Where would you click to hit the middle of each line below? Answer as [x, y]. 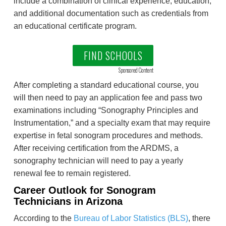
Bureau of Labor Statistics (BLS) [131, 218]
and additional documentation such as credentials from [111, 14]
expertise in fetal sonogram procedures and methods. [108, 136]
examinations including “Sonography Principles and [106, 110]
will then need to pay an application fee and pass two [108, 98]
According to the [44, 218]
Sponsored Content [136, 70]
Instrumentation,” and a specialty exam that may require [112, 123]
